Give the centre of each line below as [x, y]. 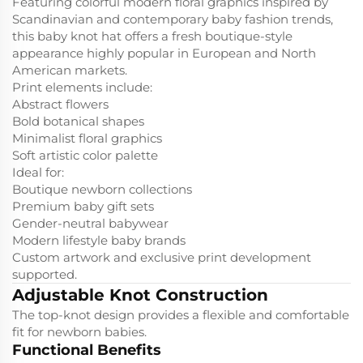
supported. [45, 274]
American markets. [70, 70]
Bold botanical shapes [78, 121]
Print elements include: [82, 87]
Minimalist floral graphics [87, 138]
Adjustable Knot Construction [140, 295]
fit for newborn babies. [79, 331]
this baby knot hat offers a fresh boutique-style [152, 36]
